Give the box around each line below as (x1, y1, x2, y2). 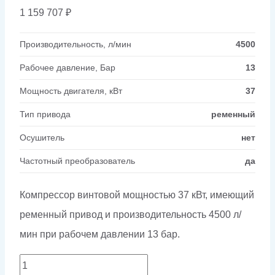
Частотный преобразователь (20, 155, 135, 166)
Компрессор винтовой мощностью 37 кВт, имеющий (20, 189, 254, 200)
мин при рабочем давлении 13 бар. (20, 228, 180, 239)
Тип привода (20, 109, 71, 119)
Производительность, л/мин (20, 39, 131, 49)
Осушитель (20, 132, 64, 142)
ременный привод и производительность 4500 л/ (20, 209, 241, 220)
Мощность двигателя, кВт (20, 85, 122, 96)
